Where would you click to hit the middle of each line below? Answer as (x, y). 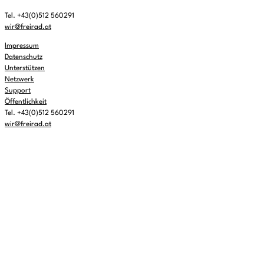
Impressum (22, 46)
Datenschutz (24, 57)
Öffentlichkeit (26, 102)
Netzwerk (19, 80)
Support (18, 91)
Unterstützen (25, 69)
